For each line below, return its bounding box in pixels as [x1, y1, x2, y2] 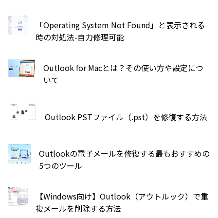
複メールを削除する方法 [35, 202, 121, 215]
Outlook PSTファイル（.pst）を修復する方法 [45, 110, 207, 123]
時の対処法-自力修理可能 [35, 31, 124, 43]
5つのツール [39, 160, 82, 172]
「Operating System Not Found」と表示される [35, 19, 205, 31]
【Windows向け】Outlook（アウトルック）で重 [35, 190, 208, 202]
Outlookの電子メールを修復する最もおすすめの [39, 147, 210, 160]
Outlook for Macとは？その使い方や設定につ [43, 62, 203, 74]
